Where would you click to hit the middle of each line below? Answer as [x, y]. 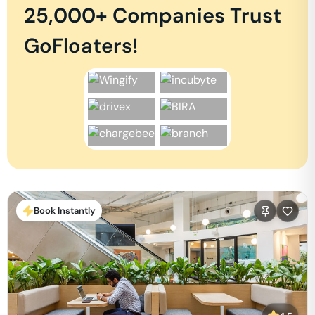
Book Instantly [65, 211]
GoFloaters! [81, 46]
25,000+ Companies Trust [153, 15]
